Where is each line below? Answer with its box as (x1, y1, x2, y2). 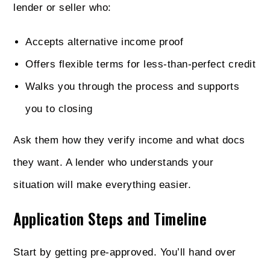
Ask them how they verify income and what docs (13, 134, 245, 146)
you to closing (25, 102, 93, 115)
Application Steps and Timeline (13, 207, 207, 230)
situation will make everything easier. (13, 178, 192, 190)
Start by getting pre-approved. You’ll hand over (13, 246, 236, 258)
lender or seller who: (13, 1, 111, 13)
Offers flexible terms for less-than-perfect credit (25, 58, 256, 70)
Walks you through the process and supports (25, 80, 240, 92)
